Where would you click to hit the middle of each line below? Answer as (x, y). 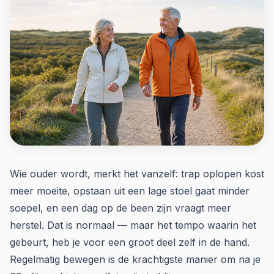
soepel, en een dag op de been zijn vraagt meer (120, 208)
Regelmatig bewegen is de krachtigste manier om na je (135, 259)
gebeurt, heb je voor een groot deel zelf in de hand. (130, 242)
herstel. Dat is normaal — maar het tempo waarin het (133, 225)
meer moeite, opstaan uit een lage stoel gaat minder (130, 191)
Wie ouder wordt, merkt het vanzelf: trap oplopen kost (137, 174)
